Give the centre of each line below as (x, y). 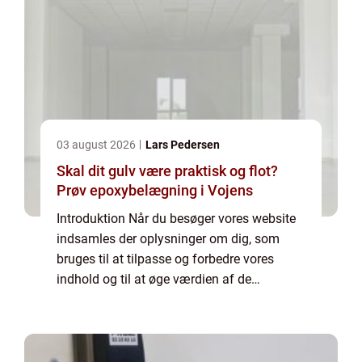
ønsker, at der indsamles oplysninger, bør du (181, 320)
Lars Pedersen (183, 145)
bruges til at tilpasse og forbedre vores (165, 259)
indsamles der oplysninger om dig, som (168, 239)
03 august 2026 (97, 145)
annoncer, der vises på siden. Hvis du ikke (174, 299)
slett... (74, 340)
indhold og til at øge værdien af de (154, 279)
